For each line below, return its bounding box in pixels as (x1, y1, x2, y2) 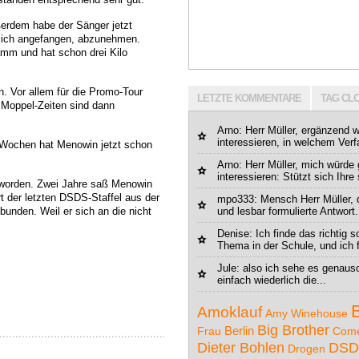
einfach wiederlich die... (217, 274, 326, 286)
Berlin (224, 324, 254, 337)
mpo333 (217, 193, 254, 205)
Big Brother (257, 322, 329, 338)
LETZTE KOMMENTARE (197, 92, 301, 104)
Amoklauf (197, 304, 262, 321)
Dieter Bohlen (197, 340, 284, 356)
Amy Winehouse (265, 308, 348, 320)
